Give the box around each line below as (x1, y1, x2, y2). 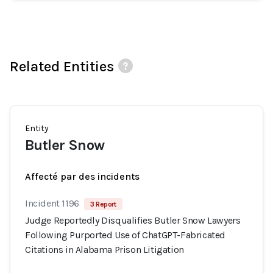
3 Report (90, 200, 116, 208)
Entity (25, 123, 49, 133)
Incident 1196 (25, 197, 79, 209)
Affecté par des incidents (25, 171, 140, 182)
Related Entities (10, 58, 114, 75)
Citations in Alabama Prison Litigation (25, 244, 184, 255)
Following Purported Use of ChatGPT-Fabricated (25, 229, 226, 241)
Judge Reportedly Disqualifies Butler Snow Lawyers (25, 214, 241, 226)
